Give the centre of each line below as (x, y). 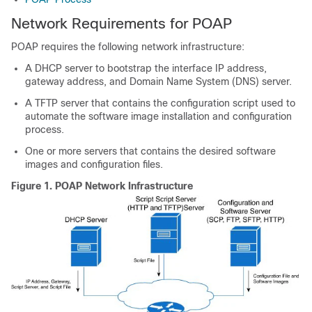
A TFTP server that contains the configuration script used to (160, 103)
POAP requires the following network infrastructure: (128, 47)
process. (45, 130)
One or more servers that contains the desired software (150, 151)
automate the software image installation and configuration (158, 116)
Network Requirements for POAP (122, 23)
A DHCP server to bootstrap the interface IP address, (146, 68)
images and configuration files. (94, 164)
